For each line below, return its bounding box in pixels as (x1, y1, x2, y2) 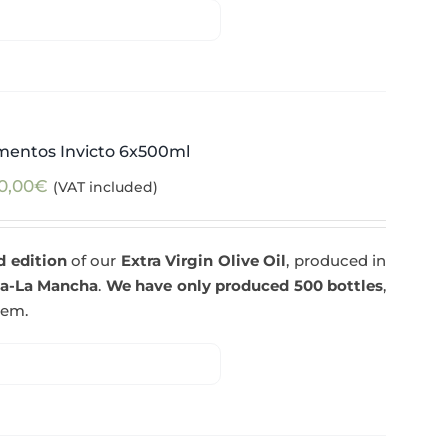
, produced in (286, 251, 386, 270)
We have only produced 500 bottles (105, 276, 383, 295)
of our (66, 251, 121, 270)
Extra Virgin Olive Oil (120, 251, 287, 270)
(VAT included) (52, 178, 158, 196)
